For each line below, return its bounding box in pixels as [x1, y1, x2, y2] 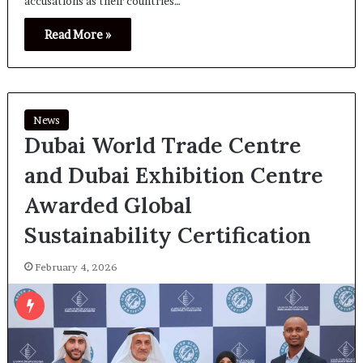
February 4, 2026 [34, 261, 117, 273]
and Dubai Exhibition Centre [23, 161, 323, 189]
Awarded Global [23, 191, 192, 219]
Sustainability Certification [23, 221, 311, 249]
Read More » [44, 28, 111, 41]
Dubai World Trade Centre [23, 131, 301, 159]
